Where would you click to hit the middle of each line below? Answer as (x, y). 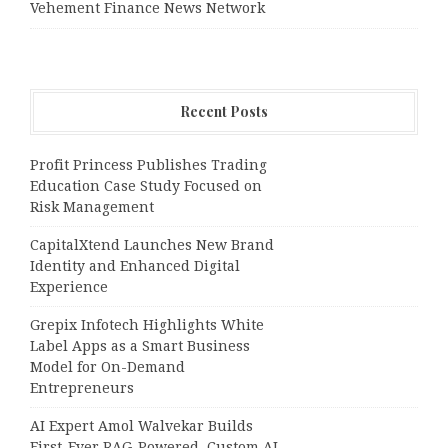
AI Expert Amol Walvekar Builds (141, 425)
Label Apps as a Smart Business (140, 345)
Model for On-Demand (107, 366)
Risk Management (92, 206)
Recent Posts (224, 111)
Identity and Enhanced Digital (135, 265)
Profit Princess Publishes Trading (148, 164)
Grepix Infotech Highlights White (147, 324)
